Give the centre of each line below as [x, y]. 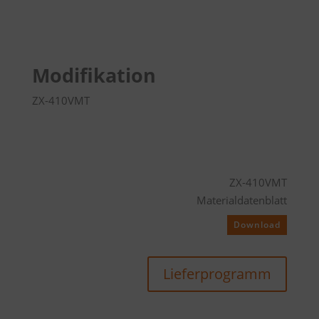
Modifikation [94, 75]
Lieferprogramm [218, 274]
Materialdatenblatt [242, 200]
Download [257, 225]
